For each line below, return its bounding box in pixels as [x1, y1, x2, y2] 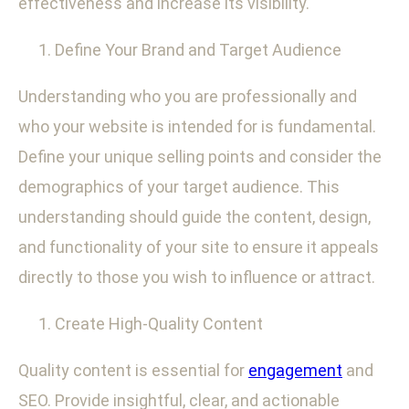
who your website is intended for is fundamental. [18, 117, 376, 137]
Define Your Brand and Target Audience [55, 40, 341, 60]
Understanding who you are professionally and [18, 87, 357, 107]
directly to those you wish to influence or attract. [18, 267, 375, 288]
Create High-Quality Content [55, 314, 263, 334]
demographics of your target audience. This [18, 177, 340, 197]
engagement [248, 361, 342, 381]
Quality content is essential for [18, 361, 248, 381]
